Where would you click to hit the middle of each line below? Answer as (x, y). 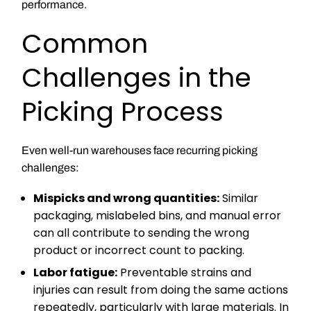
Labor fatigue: (76, 273)
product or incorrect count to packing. (139, 250)
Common (84, 44)
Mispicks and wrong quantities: (127, 198)
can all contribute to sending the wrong (142, 233)
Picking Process (122, 112)
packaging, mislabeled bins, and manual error (158, 215)
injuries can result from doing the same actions (161, 290)
